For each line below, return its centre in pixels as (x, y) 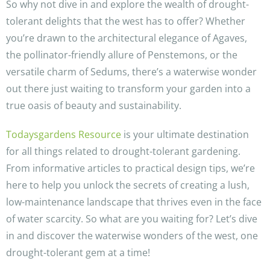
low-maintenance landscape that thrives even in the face (134, 202)
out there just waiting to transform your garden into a (128, 89)
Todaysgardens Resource (64, 135)
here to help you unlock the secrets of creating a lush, (128, 185)
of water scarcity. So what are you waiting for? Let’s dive (132, 219)
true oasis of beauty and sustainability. (94, 106)
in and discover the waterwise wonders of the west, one (132, 236)
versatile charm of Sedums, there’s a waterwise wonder (131, 72)
